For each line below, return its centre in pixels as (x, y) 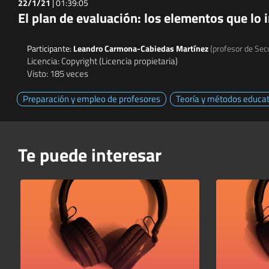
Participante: (50, 48)
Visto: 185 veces (58, 73)
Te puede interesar (90, 155)
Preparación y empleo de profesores (92, 98)
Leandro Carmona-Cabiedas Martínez (142, 48)
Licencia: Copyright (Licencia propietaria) (102, 61)
